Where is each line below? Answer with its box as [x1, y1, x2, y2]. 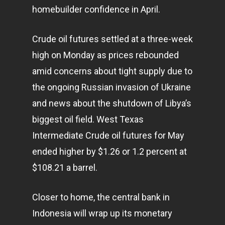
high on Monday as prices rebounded [32, 50, 179, 60]
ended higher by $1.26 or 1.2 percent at [32, 146, 187, 157]
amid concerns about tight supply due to [32, 66, 192, 76]
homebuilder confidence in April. [32, 4, 160, 15]
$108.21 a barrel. [32, 162, 97, 173]
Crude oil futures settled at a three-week [32, 34, 193, 44]
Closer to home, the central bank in [32, 192, 170, 202]
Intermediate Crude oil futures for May [32, 130, 184, 141]
